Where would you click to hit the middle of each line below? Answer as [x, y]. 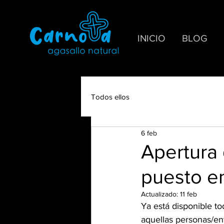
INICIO [151, 38]
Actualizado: [160, 194]
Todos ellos [110, 96]
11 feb [188, 194]
